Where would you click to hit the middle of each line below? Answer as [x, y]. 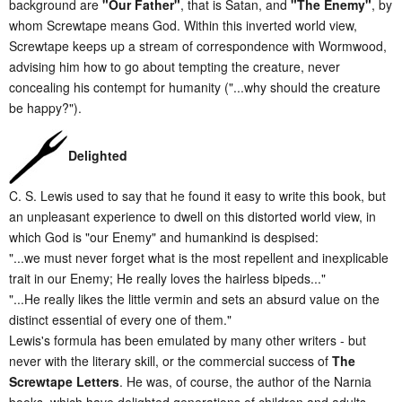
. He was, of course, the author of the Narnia [245, 382]
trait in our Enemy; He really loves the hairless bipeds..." [167, 279]
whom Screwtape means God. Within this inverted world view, [183, 26]
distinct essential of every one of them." [120, 320]
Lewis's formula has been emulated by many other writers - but [188, 341]
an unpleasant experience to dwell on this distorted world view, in [192, 217]
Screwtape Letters [64, 382]
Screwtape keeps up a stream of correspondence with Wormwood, [198, 46]
